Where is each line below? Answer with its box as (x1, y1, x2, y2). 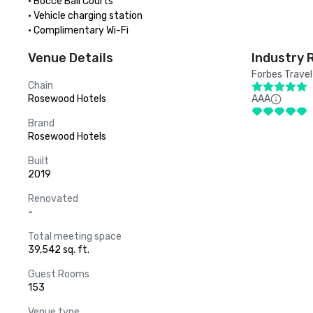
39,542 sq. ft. (28, 244, 89, 256)
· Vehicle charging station (28, 10, 143, 22)
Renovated (28, 193, 78, 205)
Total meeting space (28, 231, 122, 242)
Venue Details (28, 50, 113, 66)
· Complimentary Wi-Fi (28, 24, 129, 36)
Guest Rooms (28, 268, 89, 280)
